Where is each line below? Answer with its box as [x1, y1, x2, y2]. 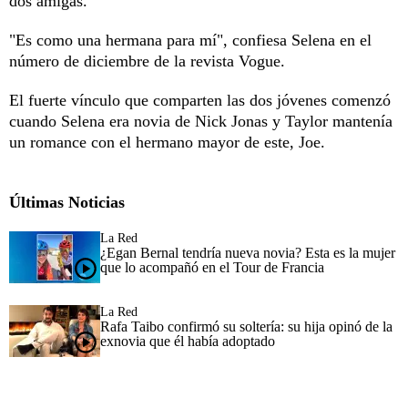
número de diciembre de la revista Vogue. [9, 51, 285, 70]
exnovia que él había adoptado [100, 332, 275, 349]
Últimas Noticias [9, 192, 125, 211]
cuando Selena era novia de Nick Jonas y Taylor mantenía [9, 111, 393, 130]
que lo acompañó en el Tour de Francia [100, 259, 324, 275]
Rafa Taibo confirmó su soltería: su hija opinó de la [100, 318, 393, 334]
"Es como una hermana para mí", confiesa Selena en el [9, 30, 372, 49]
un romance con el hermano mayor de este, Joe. [9, 132, 325, 151]
